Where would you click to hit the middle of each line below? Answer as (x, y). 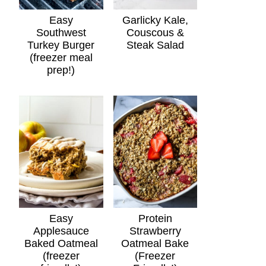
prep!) (61, 70)
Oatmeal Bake (155, 243)
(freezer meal (61, 57)
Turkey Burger (61, 45)
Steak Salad (155, 45)
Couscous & (155, 32)
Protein (155, 218)
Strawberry (155, 231)
